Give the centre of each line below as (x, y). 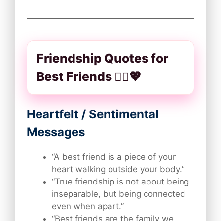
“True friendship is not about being (120, 182)
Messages (56, 132)
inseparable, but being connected (119, 194)
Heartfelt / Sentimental (93, 114)
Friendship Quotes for (102, 58)
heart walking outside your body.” (118, 169)
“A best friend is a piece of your (114, 157)
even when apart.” (88, 206)
